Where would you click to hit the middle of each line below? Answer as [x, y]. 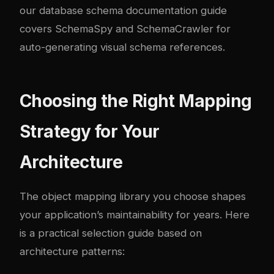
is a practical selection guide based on [111, 233]
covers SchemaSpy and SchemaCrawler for [125, 29]
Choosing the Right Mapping [136, 101]
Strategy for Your [90, 132]
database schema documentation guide [133, 11]
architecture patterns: [72, 252]
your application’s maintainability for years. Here [135, 215]
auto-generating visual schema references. [122, 47]
